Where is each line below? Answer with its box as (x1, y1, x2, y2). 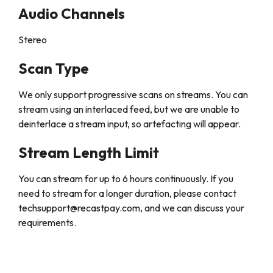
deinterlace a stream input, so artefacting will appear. (18, 118, 241, 130)
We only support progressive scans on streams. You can (18, 88, 248, 101)
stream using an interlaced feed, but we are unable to (18, 103, 239, 115)
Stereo (18, 34, 47, 46)
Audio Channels (18, 4, 125, 23)
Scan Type (18, 59, 89, 77)
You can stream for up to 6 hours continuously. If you (18, 172, 233, 185)
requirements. (18, 216, 76, 229)
